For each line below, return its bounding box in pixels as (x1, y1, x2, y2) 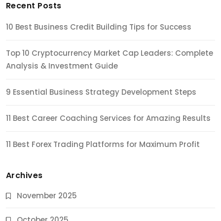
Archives (6, 169, 43, 181)
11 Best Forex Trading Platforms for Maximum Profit (6, 139, 200, 149)
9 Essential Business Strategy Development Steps (6, 86, 196, 97)
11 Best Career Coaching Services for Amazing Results (6, 112, 211, 123)
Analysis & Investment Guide (6, 60, 118, 71)
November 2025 (17, 190, 77, 201)
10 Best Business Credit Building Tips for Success (6, 21, 191, 32)
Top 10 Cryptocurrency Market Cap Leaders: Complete (6, 47, 213, 58)
